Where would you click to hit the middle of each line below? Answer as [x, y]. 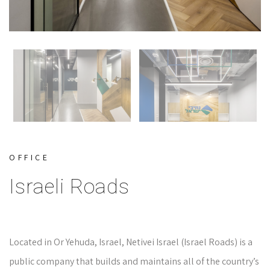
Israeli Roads [69, 186]
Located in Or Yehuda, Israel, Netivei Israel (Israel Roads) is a [131, 242]
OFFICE [29, 157]
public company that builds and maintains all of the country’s [134, 261]
